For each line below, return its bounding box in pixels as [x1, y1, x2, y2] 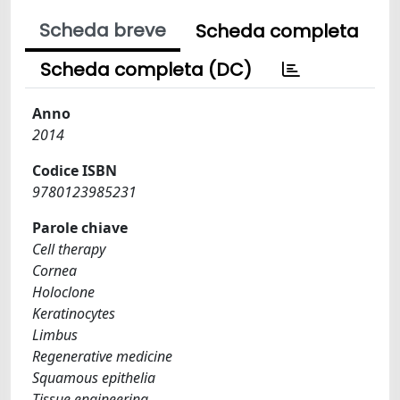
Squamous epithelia [32, 368, 155, 387]
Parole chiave [32, 218, 128, 237]
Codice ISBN [32, 161, 117, 180]
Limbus [32, 325, 78, 345]
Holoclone [32, 282, 95, 302]
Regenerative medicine [32, 346, 172, 366]
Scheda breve [39, 18, 166, 43]
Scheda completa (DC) [40, 57, 252, 82]
